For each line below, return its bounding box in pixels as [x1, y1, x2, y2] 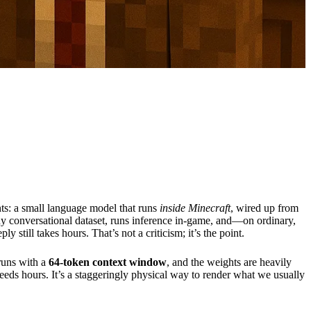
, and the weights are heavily [167, 256, 292, 269]
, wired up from [230, 202, 299, 215]
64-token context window [49, 256, 167, 269]
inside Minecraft [160, 202, 230, 215]
